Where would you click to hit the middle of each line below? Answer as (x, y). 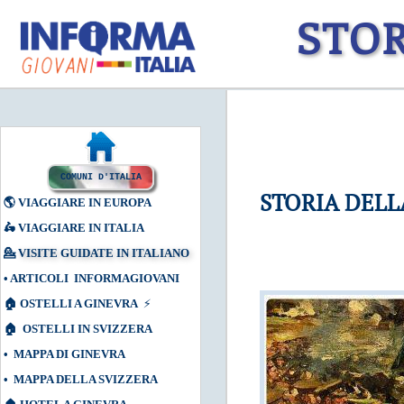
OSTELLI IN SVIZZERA (87, 329)
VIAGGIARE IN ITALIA (81, 228)
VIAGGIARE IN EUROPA (85, 202)
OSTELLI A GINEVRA (79, 303)
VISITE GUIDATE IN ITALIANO (104, 253)
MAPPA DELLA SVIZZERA (86, 379)
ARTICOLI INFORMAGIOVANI (95, 278)
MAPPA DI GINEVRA (69, 354)
